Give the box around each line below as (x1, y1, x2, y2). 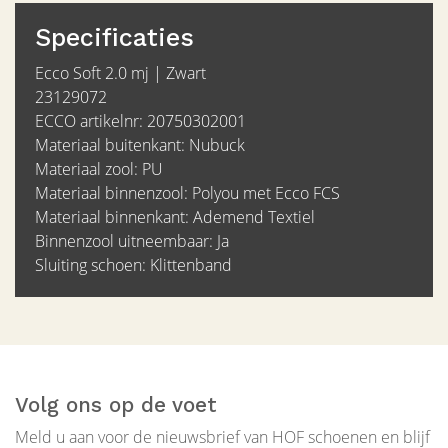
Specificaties (35, 23, 194, 53)
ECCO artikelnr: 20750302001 (35, 110, 246, 133)
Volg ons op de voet (15, 393, 217, 418)
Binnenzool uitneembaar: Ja (35, 230, 229, 253)
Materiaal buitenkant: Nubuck (35, 134, 245, 157)
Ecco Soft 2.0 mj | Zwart (35, 62, 206, 85)
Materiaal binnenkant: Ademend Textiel (35, 206, 315, 229)
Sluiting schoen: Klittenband (35, 254, 232, 277)
